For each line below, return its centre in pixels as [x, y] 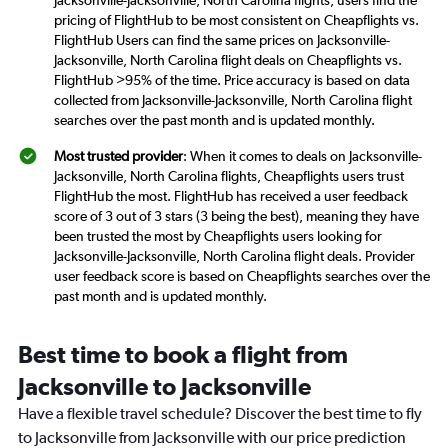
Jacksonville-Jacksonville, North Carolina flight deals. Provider [234, 255]
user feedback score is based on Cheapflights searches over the [242, 275]
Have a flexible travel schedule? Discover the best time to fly [220, 413]
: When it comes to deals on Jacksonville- [302, 155]
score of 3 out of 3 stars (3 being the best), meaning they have [236, 215]
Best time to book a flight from [183, 353]
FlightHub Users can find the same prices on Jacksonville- [222, 39]
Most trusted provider [118, 155]
